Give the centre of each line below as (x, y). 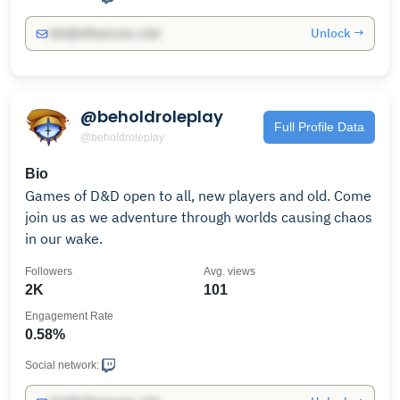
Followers (49, 271)
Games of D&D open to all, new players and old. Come (198, 196)
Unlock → (337, 33)
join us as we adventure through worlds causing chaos (199, 217)
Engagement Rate (69, 316)
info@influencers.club (104, 33)
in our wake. (64, 238)
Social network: (62, 365)
